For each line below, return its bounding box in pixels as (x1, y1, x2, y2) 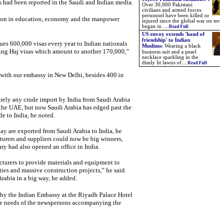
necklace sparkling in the (142, 55, 198, 60)
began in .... (142, 24, 169, 29)
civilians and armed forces (142, 7, 201, 13)
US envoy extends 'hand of (142, 31, 205, 37)
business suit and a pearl (142, 49, 196, 55)
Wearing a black (165, 43, 201, 49)
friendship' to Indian (142, 37, 190, 43)
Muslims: (142, 43, 165, 49)
